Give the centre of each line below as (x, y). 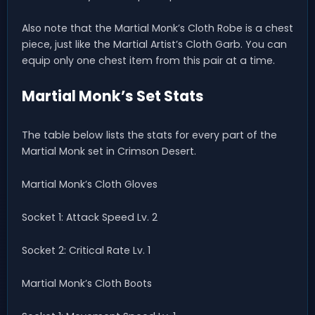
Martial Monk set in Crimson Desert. (109, 151)
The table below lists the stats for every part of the (149, 135)
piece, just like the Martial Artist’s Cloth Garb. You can (154, 45)
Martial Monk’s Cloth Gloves (90, 184)
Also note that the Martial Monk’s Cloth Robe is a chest (157, 28)
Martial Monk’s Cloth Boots (87, 283)
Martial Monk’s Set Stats (113, 96)
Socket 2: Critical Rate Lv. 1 (86, 250)
